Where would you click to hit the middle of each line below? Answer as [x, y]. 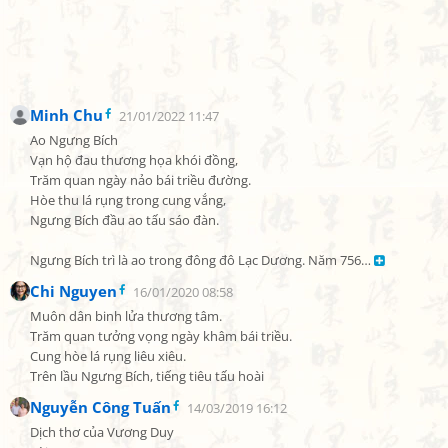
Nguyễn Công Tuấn [100, 407]
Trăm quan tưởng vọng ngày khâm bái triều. [161, 336]
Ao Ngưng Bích [74, 140]
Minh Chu [66, 115]
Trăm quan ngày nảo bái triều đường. [140, 180]
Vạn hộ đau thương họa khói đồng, [134, 160]
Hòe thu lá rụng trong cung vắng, [128, 200]
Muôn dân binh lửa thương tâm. [126, 316]
